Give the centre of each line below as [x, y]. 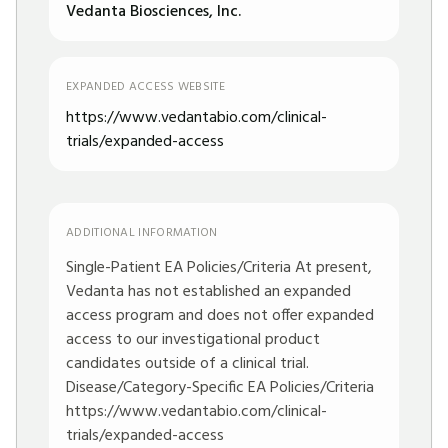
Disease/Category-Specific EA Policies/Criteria [220, 388]
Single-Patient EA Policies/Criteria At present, [219, 268]
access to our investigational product [193, 340]
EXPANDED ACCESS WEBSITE [145, 87]
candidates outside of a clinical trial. [187, 364]
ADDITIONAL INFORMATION [142, 233]
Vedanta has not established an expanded [208, 292]
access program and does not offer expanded [220, 316]
